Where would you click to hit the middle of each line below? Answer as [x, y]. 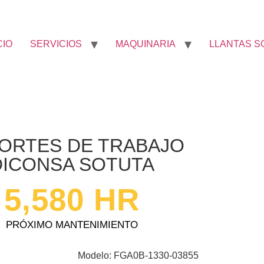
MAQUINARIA [146, 44]
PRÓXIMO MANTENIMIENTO [72, 225]
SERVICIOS [56, 44]
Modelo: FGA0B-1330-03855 [138, 255]
